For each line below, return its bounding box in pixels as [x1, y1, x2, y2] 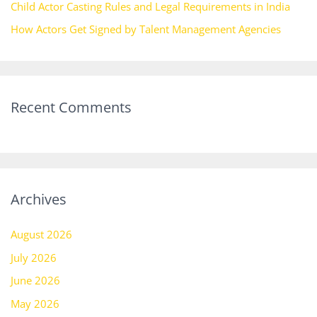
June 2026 [10, 273, 60, 288]
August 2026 [10, 227, 72, 241]
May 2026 [10, 296, 59, 311]
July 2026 [10, 250, 57, 265]
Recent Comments [10, 97, 132, 117]
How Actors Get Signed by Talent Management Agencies [10, 22, 281, 37]
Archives [10, 189, 67, 209]
